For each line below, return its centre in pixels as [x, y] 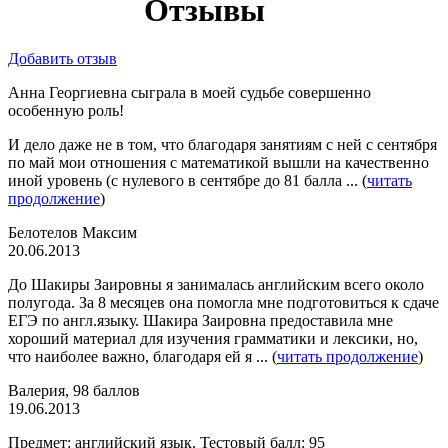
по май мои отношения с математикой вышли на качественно [218, 162]
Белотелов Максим [72, 232]
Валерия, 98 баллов [74, 390]
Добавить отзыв [62, 58]
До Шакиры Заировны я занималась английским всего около [216, 284]
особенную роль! [66, 110]
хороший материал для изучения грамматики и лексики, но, [213, 338]
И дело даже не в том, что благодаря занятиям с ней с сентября [222, 144]
